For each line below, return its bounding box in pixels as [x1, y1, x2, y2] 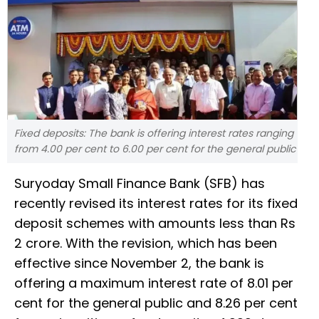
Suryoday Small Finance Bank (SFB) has [14, 174, 265, 193]
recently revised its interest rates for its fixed [14, 194, 298, 213]
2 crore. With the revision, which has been [14, 234, 277, 253]
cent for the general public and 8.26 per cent [14, 294, 298, 313]
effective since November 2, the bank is [14, 254, 264, 273]
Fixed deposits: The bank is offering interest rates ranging [14, 126, 293, 141]
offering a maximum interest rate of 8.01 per [14, 274, 293, 293]
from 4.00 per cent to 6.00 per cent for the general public [14, 142, 296, 157]
